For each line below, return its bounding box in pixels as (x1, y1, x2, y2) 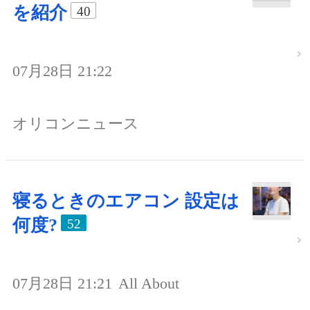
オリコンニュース (12, 114, 139, 132)
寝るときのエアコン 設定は (12, 190, 239, 211)
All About (118, 274, 179, 292)
